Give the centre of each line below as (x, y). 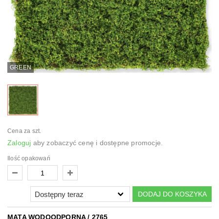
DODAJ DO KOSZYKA (172, 194)
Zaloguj (19, 143)
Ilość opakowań (29, 159)
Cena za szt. (24, 131)
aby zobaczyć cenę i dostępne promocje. (97, 143)
